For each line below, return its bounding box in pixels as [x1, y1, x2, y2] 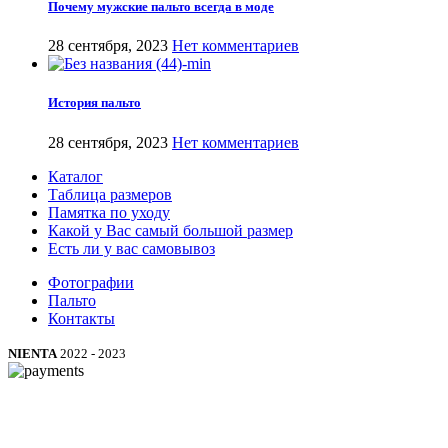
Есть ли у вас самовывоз [48, 239, 215, 257]
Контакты [48, 309, 115, 327]
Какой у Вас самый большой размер [48, 221, 293, 239]
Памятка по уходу [48, 203, 170, 221]
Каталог [48, 167, 103, 185]
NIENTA [8, 345, 57, 361]
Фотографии [48, 273, 134, 291]
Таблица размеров [48, 185, 172, 203]
